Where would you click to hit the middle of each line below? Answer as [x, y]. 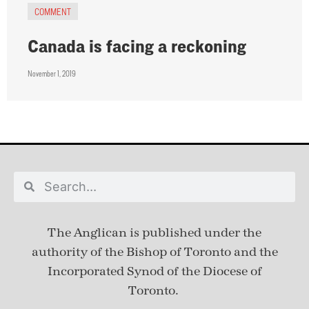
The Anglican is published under [144, 232]
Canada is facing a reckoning [137, 46]
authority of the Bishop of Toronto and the [154, 252]
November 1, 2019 [52, 73]
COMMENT [53, 11]
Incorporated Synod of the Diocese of [154, 271]
